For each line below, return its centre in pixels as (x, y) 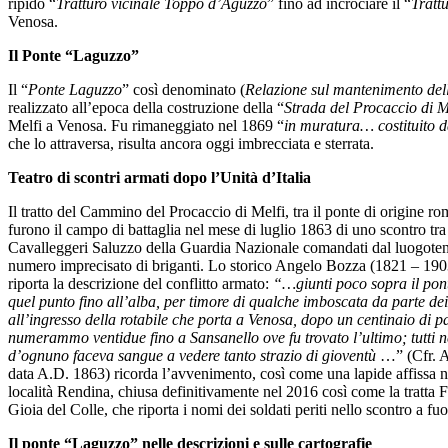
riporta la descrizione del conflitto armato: (140, 283)
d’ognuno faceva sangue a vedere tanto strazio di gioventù (192, 355)
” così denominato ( (183, 89)
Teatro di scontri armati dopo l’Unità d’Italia (159, 177)
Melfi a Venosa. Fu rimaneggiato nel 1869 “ (146, 125)
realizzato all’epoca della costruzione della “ (146, 107)
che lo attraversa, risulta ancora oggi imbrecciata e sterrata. (191, 143)
